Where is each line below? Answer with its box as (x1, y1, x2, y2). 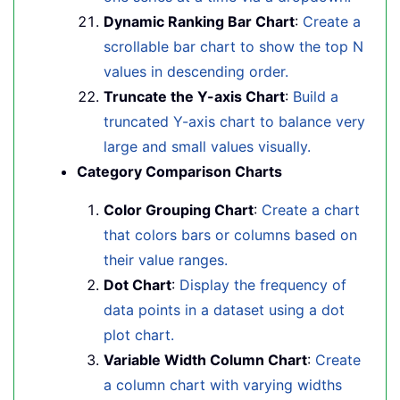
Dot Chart (104, 276, 171, 294)
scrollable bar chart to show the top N (104, 37, 363, 55)
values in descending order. (104, 62, 288, 80)
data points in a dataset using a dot (104, 301, 345, 319)
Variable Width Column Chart (104, 351, 307, 369)
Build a (293, 87, 338, 105)
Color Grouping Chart (104, 201, 254, 219)
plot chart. (104, 326, 174, 344)
